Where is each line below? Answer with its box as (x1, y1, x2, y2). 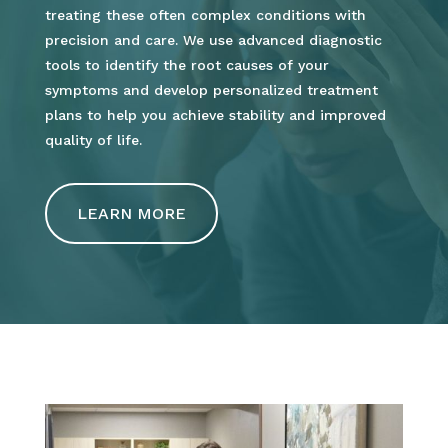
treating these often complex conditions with (44, 6, 366, 23)
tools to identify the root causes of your (44, 56, 329, 73)
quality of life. (44, 131, 142, 148)
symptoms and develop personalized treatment (44, 81, 378, 98)
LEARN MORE (76, 203, 186, 223)
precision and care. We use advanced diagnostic (44, 31, 382, 48)
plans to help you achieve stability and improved (44, 106, 386, 123)
